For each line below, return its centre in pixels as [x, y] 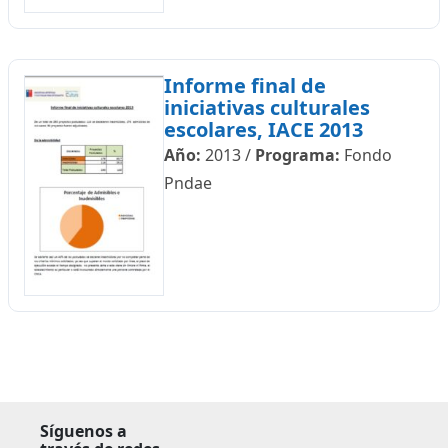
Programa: [297, 155]
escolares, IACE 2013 [263, 129]
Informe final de [244, 85]
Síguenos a [83, 431]
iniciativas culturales [266, 107]
